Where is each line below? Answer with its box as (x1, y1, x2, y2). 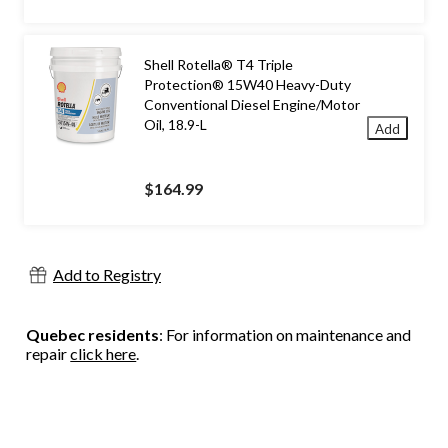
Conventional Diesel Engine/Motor (144, 95, 360, 113)
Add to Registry (53, 264, 161, 284)
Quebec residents (26, 324, 160, 344)
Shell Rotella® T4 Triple (144, 55, 293, 73)
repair (26, 343, 71, 363)
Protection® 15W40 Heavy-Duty (144, 75, 351, 93)
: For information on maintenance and (159, 324, 412, 344)
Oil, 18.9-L (144, 115, 207, 133)
